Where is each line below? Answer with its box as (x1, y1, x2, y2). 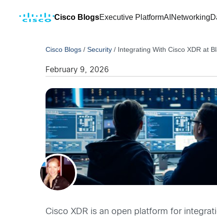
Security (87, 46, 112, 53)
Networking (171, 13, 210, 21)
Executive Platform (99, 13, 164, 21)
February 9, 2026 (46, 66, 109, 74)
